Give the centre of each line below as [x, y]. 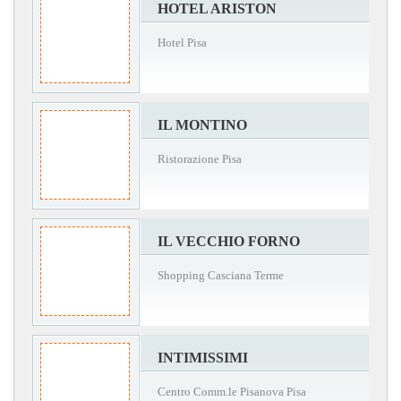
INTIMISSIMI [203, 358]
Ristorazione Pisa [200, 159]
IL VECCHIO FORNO [229, 242]
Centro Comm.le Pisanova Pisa [232, 392]
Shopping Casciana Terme [221, 276]
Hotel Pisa [182, 43]
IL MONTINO [202, 125]
